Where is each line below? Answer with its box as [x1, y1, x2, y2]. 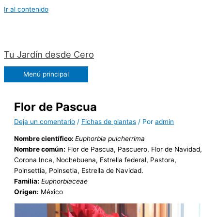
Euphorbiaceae [41, 177, 88, 185]
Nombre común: [14, 145, 66, 153]
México [39, 187, 63, 196]
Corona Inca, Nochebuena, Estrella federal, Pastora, [14, 155, 177, 164]
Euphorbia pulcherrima [75, 134, 145, 142]
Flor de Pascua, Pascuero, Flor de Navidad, [65, 145, 202, 153]
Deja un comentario [14, 117, 76, 125]
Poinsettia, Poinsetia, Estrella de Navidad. [14, 166, 144, 174]
